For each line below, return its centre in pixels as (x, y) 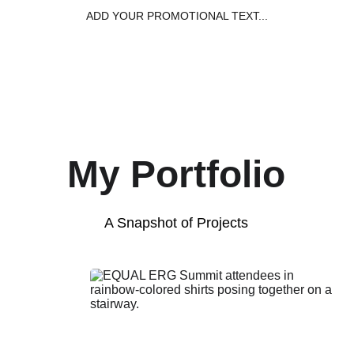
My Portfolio (176, 174)
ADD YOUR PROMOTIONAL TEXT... (177, 15)
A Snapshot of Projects (176, 223)
